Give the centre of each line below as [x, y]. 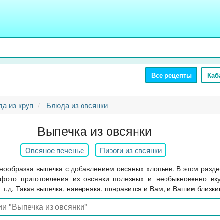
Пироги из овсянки [130, 150]
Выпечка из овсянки [94, 130]
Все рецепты [171, 75]
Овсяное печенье [54, 150]
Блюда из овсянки [77, 105]
